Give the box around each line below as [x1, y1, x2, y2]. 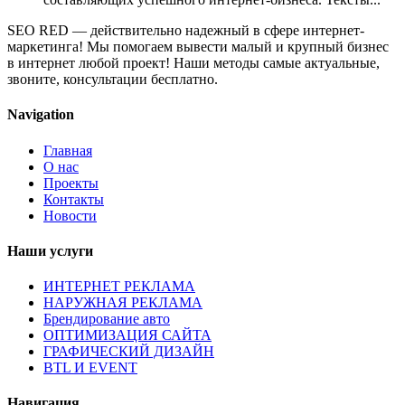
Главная [43, 142, 92, 158]
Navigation [7, 107, 74, 123]
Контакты [43, 191, 104, 207]
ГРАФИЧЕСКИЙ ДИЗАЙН [43, 344, 214, 360]
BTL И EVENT [43, 360, 137, 376]
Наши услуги [7, 242, 93, 259]
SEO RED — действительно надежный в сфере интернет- [7, 23, 364, 39]
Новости [43, 207, 97, 223]
